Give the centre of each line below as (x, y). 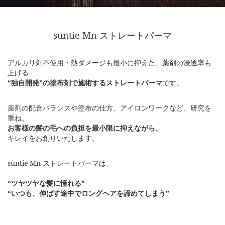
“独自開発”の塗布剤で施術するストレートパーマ (85, 83)
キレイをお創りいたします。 (53, 138)
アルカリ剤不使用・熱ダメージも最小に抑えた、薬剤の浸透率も (109, 63)
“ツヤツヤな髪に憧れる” (46, 183)
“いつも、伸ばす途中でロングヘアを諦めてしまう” (88, 193)
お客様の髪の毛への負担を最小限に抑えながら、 (85, 128)
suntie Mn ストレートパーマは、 (60, 163)
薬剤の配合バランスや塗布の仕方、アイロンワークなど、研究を (109, 108)
